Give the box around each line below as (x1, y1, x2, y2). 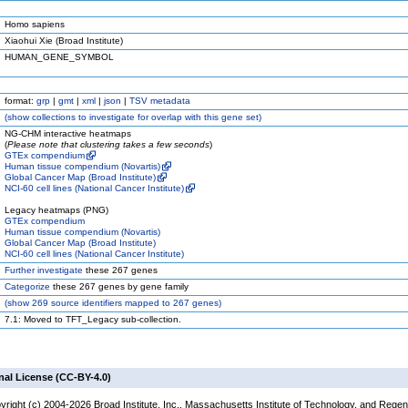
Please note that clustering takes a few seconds (7, 139, 209, 149)
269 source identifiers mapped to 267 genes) (29, 298, 221, 308)
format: (5, 96, 36, 106)
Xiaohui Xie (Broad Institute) (5, 36, 123, 46)
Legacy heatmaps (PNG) (5, 205, 108, 215)
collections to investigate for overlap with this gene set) (29, 112, 261, 122)
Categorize (5, 281, 50, 291)
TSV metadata (129, 96, 190, 106)
